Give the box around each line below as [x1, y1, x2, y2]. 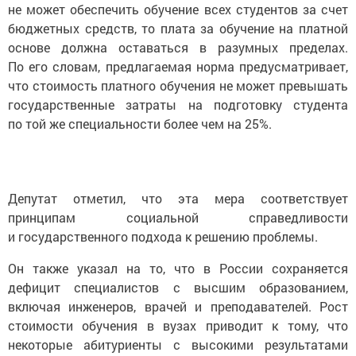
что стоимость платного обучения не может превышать [8, 76, 348, 94]
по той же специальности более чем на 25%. [8, 114, 272, 132]
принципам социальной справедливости [8, 208, 348, 226]
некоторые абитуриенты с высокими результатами [8, 335, 348, 353]
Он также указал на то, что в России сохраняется [8, 259, 348, 277]
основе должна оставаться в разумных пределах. [8, 38, 348, 56]
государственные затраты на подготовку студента [8, 95, 348, 113]
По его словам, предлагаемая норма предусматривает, [8, 57, 348, 75]
